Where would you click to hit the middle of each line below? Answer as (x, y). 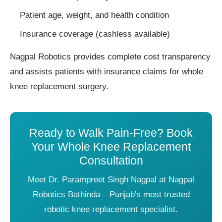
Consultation (111, 160)
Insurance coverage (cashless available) (95, 34)
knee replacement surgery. (59, 86)
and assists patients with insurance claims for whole (107, 71)
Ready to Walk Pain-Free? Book (111, 133)
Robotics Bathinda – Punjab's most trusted (111, 194)
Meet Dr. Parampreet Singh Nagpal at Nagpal (111, 179)
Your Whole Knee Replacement (111, 146)
